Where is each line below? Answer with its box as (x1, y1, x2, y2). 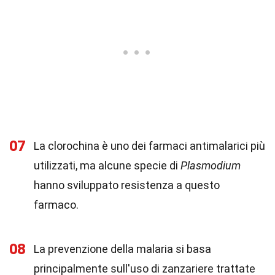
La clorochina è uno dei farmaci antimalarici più (34, 139, 265, 152)
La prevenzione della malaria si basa (34, 242, 211, 255)
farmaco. (34, 198, 79, 211)
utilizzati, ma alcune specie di (34, 159, 180, 172)
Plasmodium (180, 159, 241, 172)
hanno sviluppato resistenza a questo (34, 179, 220, 192)
